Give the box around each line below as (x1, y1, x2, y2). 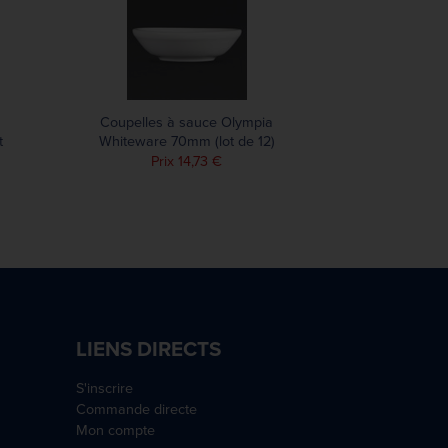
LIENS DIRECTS (75, 336, 221, 362)
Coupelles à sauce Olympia (100, 113, 274, 131)
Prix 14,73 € (151, 152, 223, 170)
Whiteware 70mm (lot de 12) (98, 132, 275, 150)
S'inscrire (75, 379, 133, 397)
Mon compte (75, 421, 155, 439)
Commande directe (75, 400, 197, 418)
